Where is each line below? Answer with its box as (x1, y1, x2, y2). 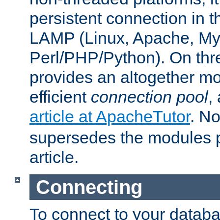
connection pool (91, 87, 208, 106)
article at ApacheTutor (29, 107, 190, 126)
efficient (29, 87, 91, 106)
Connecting (35, 176, 142, 198)
